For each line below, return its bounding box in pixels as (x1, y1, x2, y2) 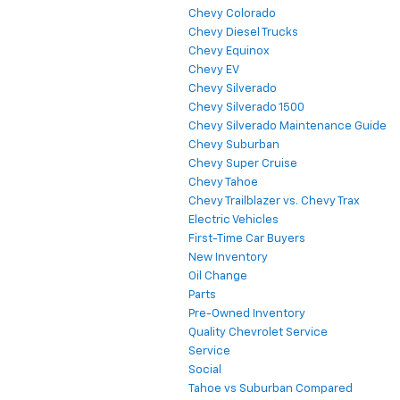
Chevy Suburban (188, 138, 279, 151)
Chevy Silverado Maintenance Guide (188, 120, 387, 132)
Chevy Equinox (188, 45, 270, 57)
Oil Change (188, 270, 247, 282)
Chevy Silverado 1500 (188, 101, 304, 113)
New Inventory (188, 251, 268, 263)
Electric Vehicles (188, 213, 279, 226)
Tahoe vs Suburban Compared (188, 382, 353, 395)
